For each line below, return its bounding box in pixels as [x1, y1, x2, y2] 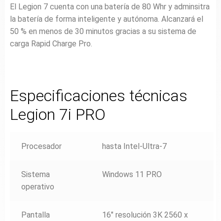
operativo [21, 182, 54, 191]
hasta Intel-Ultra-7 [102, 141, 167, 151]
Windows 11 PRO [102, 169, 162, 179]
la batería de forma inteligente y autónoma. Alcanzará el [10, 14, 203, 24]
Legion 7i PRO [10, 105, 106, 124]
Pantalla [21, 210, 50, 220]
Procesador [21, 141, 62, 151]
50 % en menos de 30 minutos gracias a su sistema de [10, 27, 196, 37]
